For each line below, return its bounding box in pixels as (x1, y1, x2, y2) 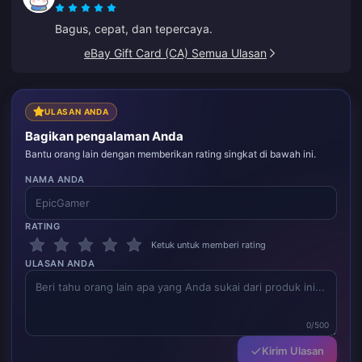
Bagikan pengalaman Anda (25, 128, 183, 144)
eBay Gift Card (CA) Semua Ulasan (84, 45, 267, 60)
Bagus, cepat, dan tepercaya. (55, 21, 213, 36)
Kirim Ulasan (262, 344, 324, 357)
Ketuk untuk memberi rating (151, 239, 266, 250)
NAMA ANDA (25, 174, 85, 185)
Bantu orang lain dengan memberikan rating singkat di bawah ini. (25, 148, 316, 160)
